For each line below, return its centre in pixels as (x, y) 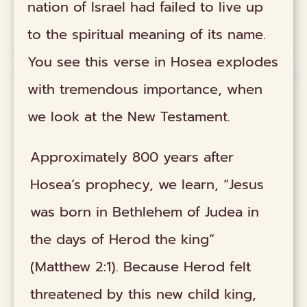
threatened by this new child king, (144, 294)
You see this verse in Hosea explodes (153, 62)
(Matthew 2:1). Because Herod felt (141, 266)
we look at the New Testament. (129, 117)
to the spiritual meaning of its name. (147, 35)
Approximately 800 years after (132, 157)
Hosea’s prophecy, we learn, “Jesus (147, 184)
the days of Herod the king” (123, 239)
